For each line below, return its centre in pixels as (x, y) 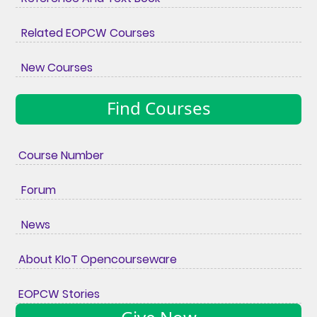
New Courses (54, 67)
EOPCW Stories (58, 294)
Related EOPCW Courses (86, 33)
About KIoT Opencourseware (97, 259)
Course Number (60, 155)
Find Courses (158, 108)
